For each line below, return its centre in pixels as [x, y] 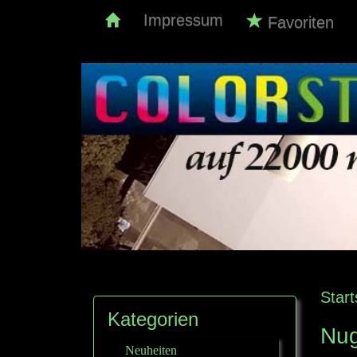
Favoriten [298, 22]
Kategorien [153, 320]
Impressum [183, 20]
